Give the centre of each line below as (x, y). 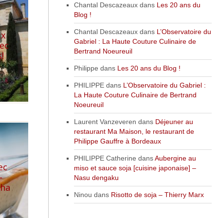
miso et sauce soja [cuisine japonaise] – (135, 168)
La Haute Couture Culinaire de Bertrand (135, 95)
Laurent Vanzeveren (105, 121)
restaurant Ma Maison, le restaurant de (134, 131)
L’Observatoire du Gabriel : (164, 85)
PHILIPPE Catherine (105, 158)
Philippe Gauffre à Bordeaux (117, 141)
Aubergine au (175, 158)
